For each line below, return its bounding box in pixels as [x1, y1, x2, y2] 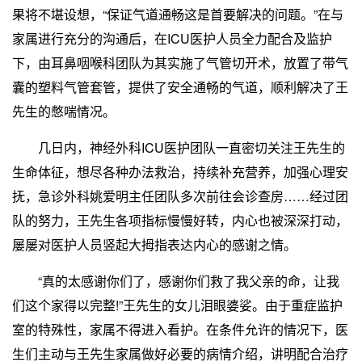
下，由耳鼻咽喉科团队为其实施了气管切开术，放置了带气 [12, 53, 348, 72]
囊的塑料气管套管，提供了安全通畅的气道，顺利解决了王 [12, 77, 348, 96]
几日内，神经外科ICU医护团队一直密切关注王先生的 [12, 137, 345, 157]
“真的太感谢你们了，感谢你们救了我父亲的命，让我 [12, 271, 339, 290]
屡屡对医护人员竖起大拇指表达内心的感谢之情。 [12, 234, 297, 254]
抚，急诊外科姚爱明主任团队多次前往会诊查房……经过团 [12, 186, 348, 205]
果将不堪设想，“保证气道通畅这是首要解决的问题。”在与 [12, 4, 343, 23]
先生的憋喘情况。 [12, 101, 116, 120]
